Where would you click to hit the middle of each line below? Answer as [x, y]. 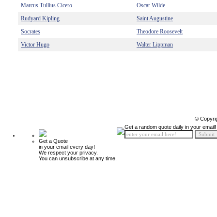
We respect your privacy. [68, 153]
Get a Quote [53, 141]
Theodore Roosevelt [160, 31]
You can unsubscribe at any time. [78, 158]
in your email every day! [67, 147]
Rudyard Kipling [40, 18]
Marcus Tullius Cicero [46, 5]
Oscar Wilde [151, 5]
